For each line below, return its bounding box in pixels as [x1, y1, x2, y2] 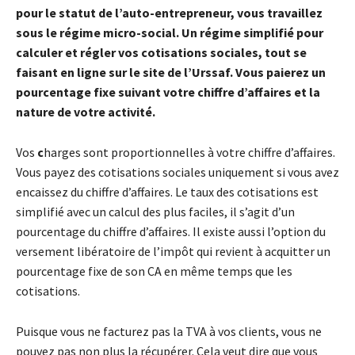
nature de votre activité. [16, 104, 155, 120]
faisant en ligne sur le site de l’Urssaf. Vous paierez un [16, 64, 326, 81]
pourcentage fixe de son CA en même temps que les [16, 263, 292, 280]
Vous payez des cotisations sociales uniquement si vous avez [16, 164, 339, 181]
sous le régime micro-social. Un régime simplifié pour [16, 25, 323, 41]
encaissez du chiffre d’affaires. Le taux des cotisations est [16, 184, 319, 200]
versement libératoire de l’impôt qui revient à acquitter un [16, 243, 330, 260]
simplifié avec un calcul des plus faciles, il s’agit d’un [16, 204, 295, 220]
